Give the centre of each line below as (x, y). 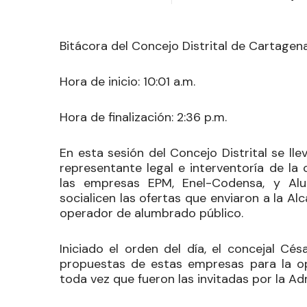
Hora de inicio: (100, 81)
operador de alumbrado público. (153, 213)
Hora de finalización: (116, 117)
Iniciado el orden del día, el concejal (170, 248)
